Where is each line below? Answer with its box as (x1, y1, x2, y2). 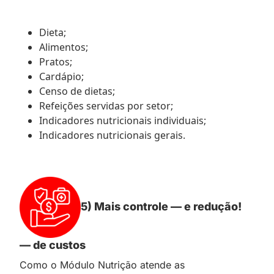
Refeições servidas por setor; (39, 98, 173, 113)
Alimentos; (39, 40, 88, 54)
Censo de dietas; (39, 84, 115, 98)
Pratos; (39, 54, 72, 68)
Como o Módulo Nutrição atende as (20, 258, 185, 271)
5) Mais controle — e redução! (81, 199, 242, 213)
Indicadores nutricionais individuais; (39, 113, 206, 127)
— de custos (20, 238, 86, 251)
